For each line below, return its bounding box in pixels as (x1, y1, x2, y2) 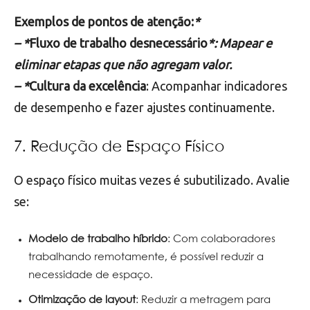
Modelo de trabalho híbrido (28, 234, 167, 244)
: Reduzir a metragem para (136, 295, 271, 305)
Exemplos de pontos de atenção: (14, 14, 194, 28)
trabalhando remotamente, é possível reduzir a (28, 252, 264, 262)
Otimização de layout (28, 295, 136, 305)
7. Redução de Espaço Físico (14, 139, 224, 155)
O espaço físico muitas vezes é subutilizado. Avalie (14, 172, 290, 187)
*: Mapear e (208, 35, 272, 50)
